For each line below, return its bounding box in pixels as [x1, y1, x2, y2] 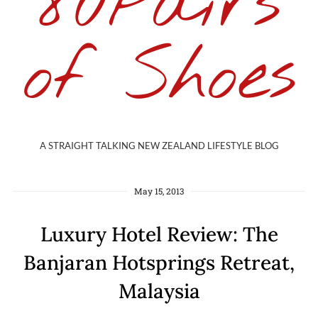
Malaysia [118, 278, 200, 304]
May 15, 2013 [134, 185, 184, 197]
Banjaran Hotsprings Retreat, [23, 250, 295, 275]
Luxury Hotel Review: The [40, 221, 278, 247]
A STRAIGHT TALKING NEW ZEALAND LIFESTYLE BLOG [39, 140, 279, 151]
